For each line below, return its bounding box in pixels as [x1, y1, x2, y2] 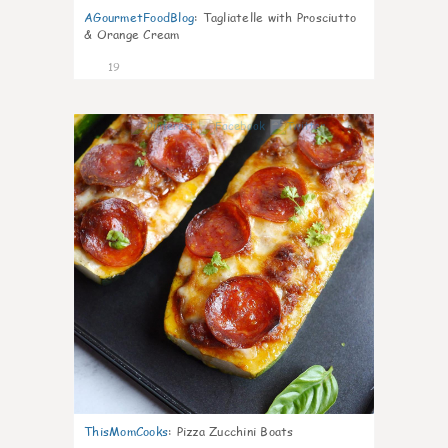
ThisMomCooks [84, 423, 168, 440]
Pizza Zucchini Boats [176, 423, 294, 440]
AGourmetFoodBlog [84, 9, 194, 26]
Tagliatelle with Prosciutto [202, 9, 357, 26]
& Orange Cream [84, 26, 180, 43]
